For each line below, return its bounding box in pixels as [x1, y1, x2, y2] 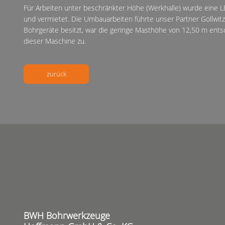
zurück [46, 69, 66, 78]
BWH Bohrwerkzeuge [24, 209, 110, 221]
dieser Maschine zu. [24, 36, 86, 46]
